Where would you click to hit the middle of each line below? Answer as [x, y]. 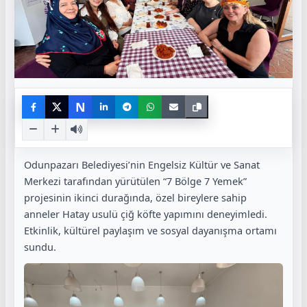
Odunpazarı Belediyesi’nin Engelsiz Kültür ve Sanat [142, 165]
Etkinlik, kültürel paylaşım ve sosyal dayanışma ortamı [150, 231]
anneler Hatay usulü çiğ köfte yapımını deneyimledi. [146, 214]
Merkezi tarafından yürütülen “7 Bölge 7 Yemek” [135, 181]
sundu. [40, 247]
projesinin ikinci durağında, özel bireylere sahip [135, 198]
